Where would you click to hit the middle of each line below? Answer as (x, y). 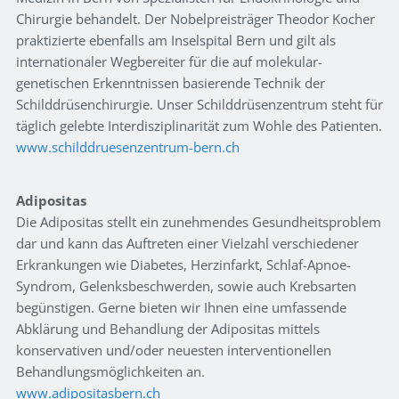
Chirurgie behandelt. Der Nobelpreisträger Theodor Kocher (195, 19)
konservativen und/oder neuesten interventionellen (174, 350)
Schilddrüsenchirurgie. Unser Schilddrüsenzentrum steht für (199, 105)
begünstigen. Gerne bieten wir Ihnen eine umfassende (181, 308)
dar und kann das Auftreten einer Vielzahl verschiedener (187, 244)
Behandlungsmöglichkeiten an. (110, 372)
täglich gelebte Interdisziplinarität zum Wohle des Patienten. (199, 126)
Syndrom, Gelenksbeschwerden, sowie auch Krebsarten (186, 286)
